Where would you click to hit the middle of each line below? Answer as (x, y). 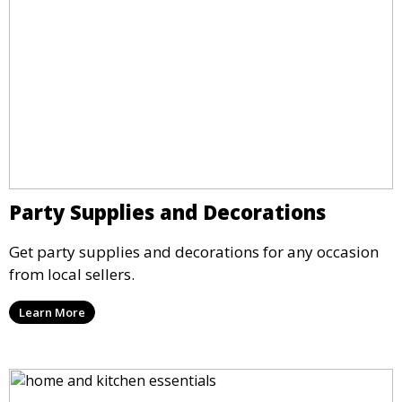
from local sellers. (72, 274)
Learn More (52, 312)
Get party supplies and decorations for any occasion (194, 251)
